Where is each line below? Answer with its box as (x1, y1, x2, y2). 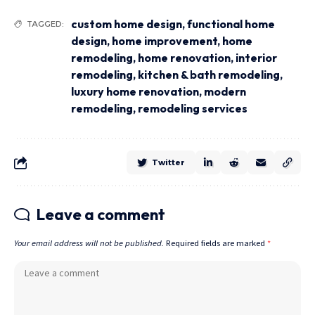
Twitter (152, 157, 185, 168)
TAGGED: (27, 19, 64, 30)
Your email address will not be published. (14, 238, 164, 249)
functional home (187, 17, 275, 32)
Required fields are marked (166, 238, 267, 249)
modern (204, 84, 246, 99)
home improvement (112, 34, 217, 49)
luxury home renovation (71, 84, 199, 99)
